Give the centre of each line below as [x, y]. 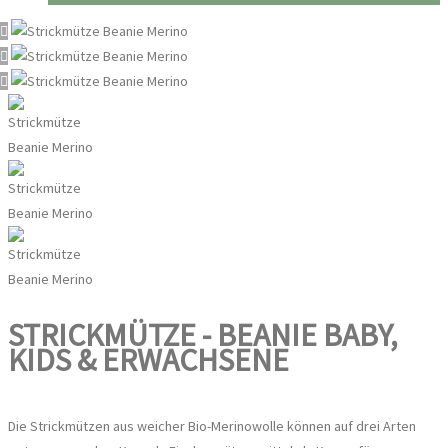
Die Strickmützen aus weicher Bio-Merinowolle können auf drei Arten [212, 426]
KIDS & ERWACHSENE [148, 360]
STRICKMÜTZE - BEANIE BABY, [203, 335]
